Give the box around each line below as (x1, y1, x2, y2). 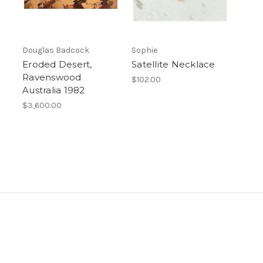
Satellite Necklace (131, 59, 215, 70)
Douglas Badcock (22, 45, 89, 56)
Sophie (131, 45, 157, 56)
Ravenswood (22, 72, 82, 83)
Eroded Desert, (22, 59, 92, 70)
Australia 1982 (22, 85, 85, 96)
